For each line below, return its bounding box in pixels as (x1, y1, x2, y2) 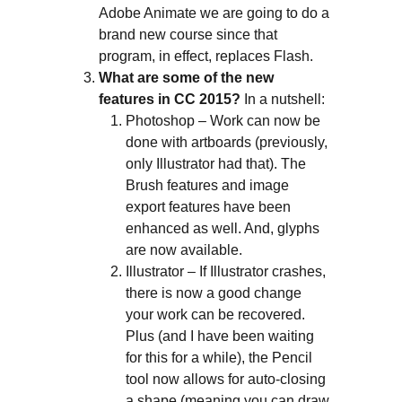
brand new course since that (98, 26, 277, 42)
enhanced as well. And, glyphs (125, 220, 319, 236)
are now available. (125, 241, 242, 258)
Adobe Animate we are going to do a (98, 4, 329, 21)
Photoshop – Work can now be (125, 112, 320, 128)
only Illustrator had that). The (125, 155, 306, 171)
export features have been (125, 198, 291, 214)
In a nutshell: (240, 91, 325, 107)
